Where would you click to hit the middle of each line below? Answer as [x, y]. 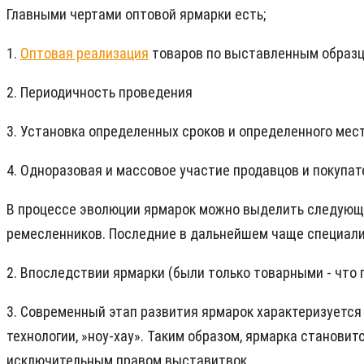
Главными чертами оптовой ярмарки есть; [136, 15]
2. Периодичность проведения [100, 93]
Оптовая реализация [84, 54]
